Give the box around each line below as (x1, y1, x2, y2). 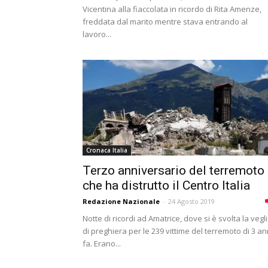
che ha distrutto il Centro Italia (83, 178, 250, 193)
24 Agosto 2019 (168, 197, 215, 206)
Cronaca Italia (86, 146, 127, 154)
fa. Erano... (83, 238, 121, 249)
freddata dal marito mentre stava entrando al (83, 16, 248, 27)
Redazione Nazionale (83, 197, 160, 206)
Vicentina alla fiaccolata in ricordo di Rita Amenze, (83, 4, 261, 14)
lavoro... (83, 29, 111, 39)
